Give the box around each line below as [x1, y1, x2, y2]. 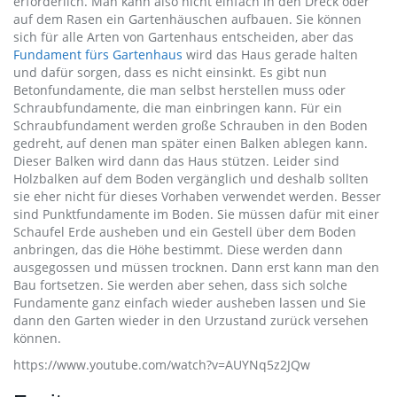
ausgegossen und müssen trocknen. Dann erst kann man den [13, 259, 379, 276]
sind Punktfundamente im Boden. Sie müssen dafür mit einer [13, 206, 379, 222]
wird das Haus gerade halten [183, 46, 358, 63]
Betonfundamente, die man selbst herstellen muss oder [13, 82, 346, 98]
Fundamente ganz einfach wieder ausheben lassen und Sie [13, 294, 366, 311]
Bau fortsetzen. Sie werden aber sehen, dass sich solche [13, 276, 347, 293]
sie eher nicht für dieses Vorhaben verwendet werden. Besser [13, 188, 381, 205]
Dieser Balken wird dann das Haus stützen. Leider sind [13, 152, 339, 169]
